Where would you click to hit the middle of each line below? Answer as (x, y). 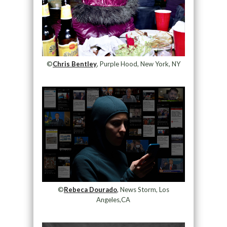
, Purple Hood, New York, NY (138, 64)
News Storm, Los (144, 189)
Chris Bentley (74, 64)
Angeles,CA (113, 199)
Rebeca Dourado (90, 189)
